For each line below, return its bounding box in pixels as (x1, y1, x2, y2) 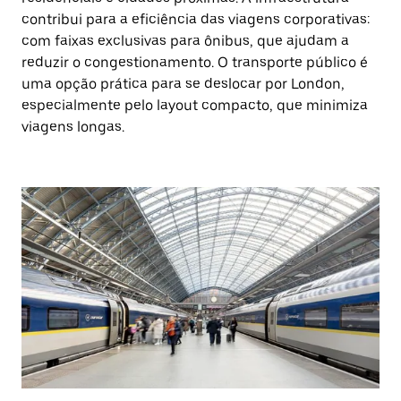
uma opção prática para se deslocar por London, (21, 75, 345, 92)
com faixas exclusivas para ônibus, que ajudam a (21, 32, 349, 49)
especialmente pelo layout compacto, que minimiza (21, 97, 368, 114)
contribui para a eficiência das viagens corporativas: (21, 11, 370, 28)
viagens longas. (21, 118, 124, 135)
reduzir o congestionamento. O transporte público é (21, 54, 368, 71)
